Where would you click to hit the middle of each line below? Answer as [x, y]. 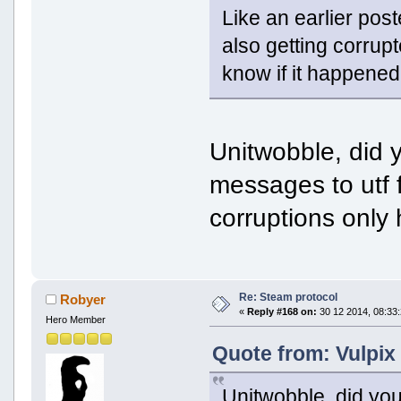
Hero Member [75, 320]
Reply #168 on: [282, 312]
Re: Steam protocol [288, 298]
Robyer [83, 300]
